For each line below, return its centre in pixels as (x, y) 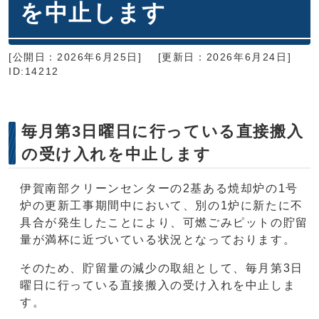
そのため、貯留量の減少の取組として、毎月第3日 (162, 268)
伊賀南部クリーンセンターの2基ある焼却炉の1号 (159, 188)
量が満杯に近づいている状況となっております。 (158, 239)
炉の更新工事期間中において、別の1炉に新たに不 (162, 205)
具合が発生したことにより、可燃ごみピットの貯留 (164, 222)
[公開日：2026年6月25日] (75, 57)
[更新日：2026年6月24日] (225, 57)
